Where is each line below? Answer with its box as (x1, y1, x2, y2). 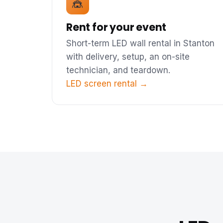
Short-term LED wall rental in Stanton (66, 38, 215, 48)
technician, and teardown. (66, 65, 170, 75)
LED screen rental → (66, 78, 148, 89)
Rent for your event (66, 19, 167, 34)
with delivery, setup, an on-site (66, 51, 190, 62)
